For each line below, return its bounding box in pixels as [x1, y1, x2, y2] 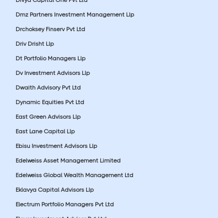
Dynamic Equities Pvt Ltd [16, 98, 84, 106]
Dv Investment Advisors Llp [16, 69, 90, 76]
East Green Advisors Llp [16, 113, 81, 120]
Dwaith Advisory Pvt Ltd [16, 84, 81, 91]
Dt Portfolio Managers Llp [16, 54, 86, 62]
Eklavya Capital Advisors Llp [16, 186, 94, 193]
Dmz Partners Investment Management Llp [16, 11, 134, 18]
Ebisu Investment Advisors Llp [16, 142, 97, 149]
